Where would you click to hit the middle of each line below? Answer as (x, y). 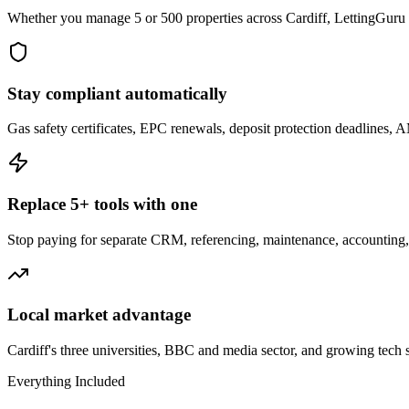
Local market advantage (99, 315)
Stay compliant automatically (117, 93)
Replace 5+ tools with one (102, 204)
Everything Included (66, 382)
